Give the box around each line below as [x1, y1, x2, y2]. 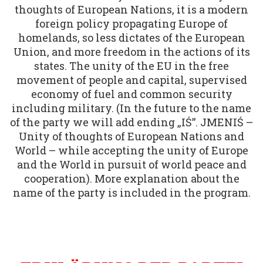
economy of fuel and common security [31, 87, 232, 102]
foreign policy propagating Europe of [35, 16, 228, 31]
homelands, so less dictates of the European [18, 31, 245, 45]
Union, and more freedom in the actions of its [13, 45, 250, 59]
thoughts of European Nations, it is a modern [15, 2, 248, 17]
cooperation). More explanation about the [23, 171, 240, 186]
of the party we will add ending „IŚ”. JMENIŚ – [10, 115, 253, 130]
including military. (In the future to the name [12, 101, 251, 116]
